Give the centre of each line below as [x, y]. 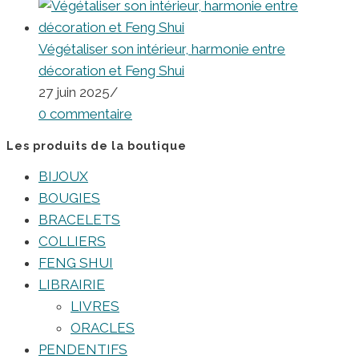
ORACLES [103, 328]
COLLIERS [72, 242]
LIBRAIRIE [72, 285]
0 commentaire [85, 114]
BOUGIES [69, 198]
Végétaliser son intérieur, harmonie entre [162, 49]
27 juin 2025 [74, 93]
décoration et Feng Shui [111, 71]
